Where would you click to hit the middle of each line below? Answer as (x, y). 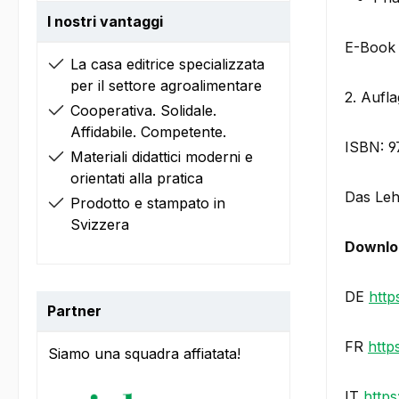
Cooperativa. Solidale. (143, 111)
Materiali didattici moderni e (162, 157)
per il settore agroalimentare (166, 86)
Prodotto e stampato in (148, 204)
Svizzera (100, 225)
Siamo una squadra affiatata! (144, 354)
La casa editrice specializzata (167, 65)
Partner (74, 311)
